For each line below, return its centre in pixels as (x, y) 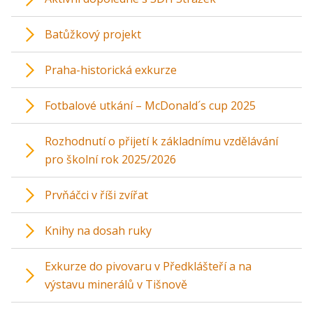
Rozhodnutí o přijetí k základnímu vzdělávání (161, 141)
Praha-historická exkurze (111, 70)
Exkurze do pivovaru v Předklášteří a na (148, 267)
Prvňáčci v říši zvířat (96, 195)
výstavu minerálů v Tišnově (116, 285)
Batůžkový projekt (93, 35)
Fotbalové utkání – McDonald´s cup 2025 (150, 106)
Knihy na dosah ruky (98, 231)
